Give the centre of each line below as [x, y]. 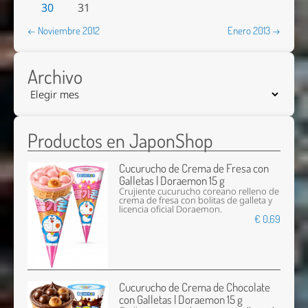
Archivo [55, 77]
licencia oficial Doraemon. [171, 210]
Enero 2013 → [254, 31]
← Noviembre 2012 [64, 31]
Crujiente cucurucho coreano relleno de [199, 192]
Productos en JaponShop [120, 141]
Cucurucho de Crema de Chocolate [195, 287]
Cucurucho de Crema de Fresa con [194, 168]
